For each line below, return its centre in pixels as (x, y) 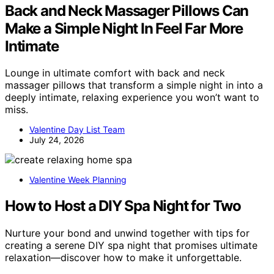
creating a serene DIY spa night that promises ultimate (131, 246)
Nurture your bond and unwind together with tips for (127, 233)
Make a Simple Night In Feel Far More (124, 28)
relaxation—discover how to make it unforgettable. (123, 258)
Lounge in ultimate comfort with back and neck (115, 73)
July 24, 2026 (57, 140)
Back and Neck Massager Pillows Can (127, 10)
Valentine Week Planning (78, 180)
